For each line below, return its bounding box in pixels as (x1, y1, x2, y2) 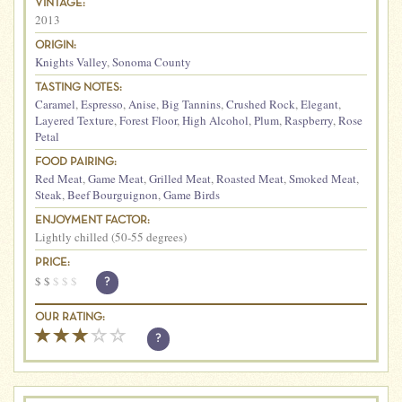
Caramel (35, 95, 75, 112)
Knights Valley (35, 53, 107, 70)
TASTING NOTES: (35, 82, 122, 93)
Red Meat (35, 170, 83, 187)
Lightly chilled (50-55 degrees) (35, 228, 187, 245)
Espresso (81, 95, 123, 112)
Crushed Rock (226, 95, 295, 112)
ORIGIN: (35, 39, 76, 51)
